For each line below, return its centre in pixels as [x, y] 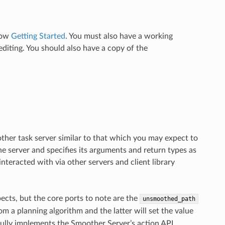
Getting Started [38, 36]
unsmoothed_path [169, 199]
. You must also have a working [119, 36]
